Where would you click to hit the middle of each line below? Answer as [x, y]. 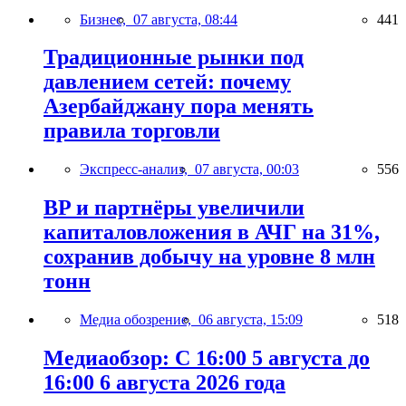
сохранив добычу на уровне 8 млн [209, 257]
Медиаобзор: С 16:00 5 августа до [207, 358]
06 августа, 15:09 [251, 320]
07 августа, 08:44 [185, 19]
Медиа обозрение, [139, 320]
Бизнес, [106, 19]
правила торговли [132, 131]
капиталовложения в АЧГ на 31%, [212, 232]
